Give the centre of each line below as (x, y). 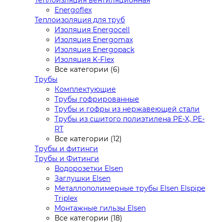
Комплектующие (85, 89)
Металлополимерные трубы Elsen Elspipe (130, 189)
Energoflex (73, 10)
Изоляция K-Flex (84, 60)
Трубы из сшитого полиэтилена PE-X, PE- (130, 119)
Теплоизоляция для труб (80, 20)
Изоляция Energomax (94, 40)
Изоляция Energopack (94, 50)
